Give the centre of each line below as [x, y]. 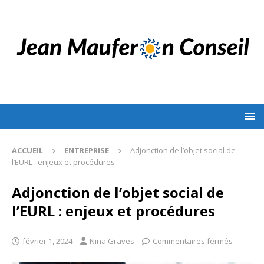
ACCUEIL [27, 151]
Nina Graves [112, 241]
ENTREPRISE [87, 151]
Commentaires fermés [193, 241]
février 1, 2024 [47, 241]
